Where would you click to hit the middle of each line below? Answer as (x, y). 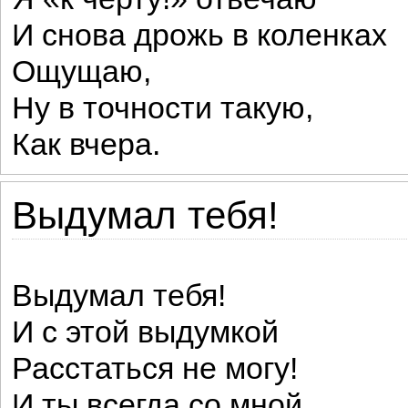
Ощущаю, (82, 71)
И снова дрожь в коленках (199, 35)
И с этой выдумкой (145, 332)
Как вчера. (86, 144)
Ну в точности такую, (163, 108)
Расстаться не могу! (155, 368)
